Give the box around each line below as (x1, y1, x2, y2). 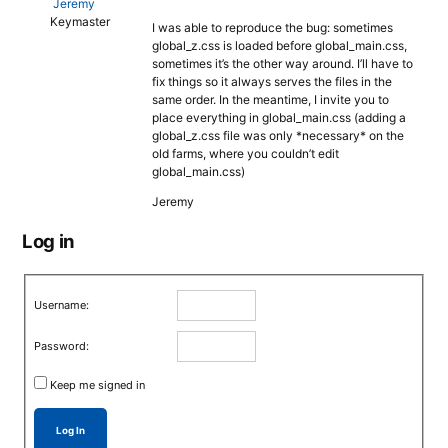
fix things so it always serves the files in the (152, 74, 392, 89)
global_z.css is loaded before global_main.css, (152, 38, 407, 53)
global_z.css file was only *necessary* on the (152, 128, 404, 143)
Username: (34, 297, 90, 312)
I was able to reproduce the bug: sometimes (152, 20, 393, 35)
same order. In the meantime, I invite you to (152, 92, 389, 107)
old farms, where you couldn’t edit (152, 146, 339, 161)
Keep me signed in (50, 377, 146, 392)
